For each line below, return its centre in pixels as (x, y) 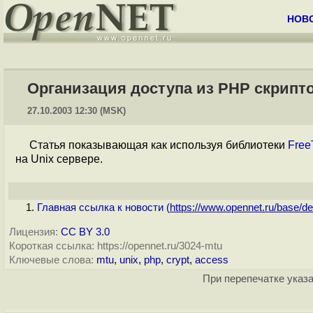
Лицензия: (34, 232)
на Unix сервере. (59, 159)
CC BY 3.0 (85, 232)
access (212, 260)
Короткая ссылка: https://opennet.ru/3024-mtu (116, 246)
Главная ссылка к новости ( (103, 208)
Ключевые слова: (51, 260)
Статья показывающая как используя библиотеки (159, 145)
